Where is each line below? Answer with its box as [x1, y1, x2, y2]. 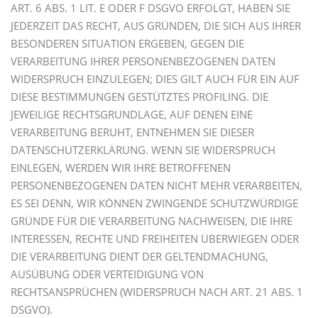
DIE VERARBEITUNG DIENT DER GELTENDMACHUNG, [11, 248, 268, 263]
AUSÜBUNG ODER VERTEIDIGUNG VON [11, 266, 204, 281]
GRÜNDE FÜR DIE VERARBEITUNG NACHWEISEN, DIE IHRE [11, 213, 292, 228]
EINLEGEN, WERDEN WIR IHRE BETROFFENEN [11, 160, 231, 175]
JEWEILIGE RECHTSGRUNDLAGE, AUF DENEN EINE [11, 106, 253, 121]
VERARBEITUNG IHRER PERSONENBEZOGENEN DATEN [11, 53, 275, 68]
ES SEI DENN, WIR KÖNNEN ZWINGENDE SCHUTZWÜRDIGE [11, 195, 298, 210]
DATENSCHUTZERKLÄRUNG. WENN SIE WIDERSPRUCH [11, 142, 275, 157]
